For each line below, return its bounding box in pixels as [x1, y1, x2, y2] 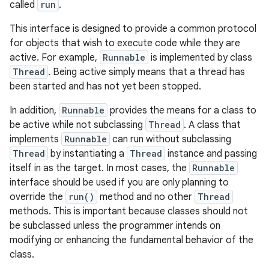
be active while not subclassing [10, 119, 145, 131]
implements [10, 133, 61, 145]
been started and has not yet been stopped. [10, 80, 201, 92]
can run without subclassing [110, 133, 231, 145]
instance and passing [165, 148, 257, 160]
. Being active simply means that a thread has [48, 66, 245, 78]
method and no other [97, 191, 195, 203]
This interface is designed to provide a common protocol [10, 23, 256, 35]
